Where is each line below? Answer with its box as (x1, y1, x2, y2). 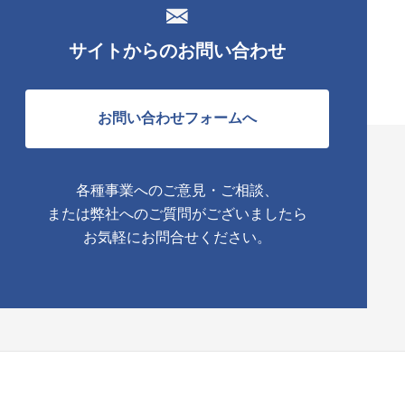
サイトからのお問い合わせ (69, 39, 286, 61)
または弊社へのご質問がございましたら (47, 204, 307, 223)
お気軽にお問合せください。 (83, 228, 271, 247)
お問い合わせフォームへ (98, 108, 257, 127)
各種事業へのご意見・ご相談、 (76, 181, 278, 200)
